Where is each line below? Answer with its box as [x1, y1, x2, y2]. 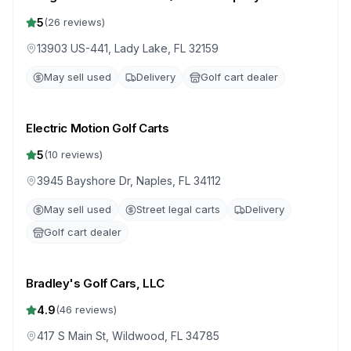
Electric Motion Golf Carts [26, 121, 169, 136]
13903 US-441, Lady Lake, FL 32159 [37, 42, 219, 55]
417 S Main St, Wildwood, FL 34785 [37, 329, 219, 342]
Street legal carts [136, 203, 220, 215]
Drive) [26, 5, 60, 20]
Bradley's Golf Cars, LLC [26, 276, 165, 291]
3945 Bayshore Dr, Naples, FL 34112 [37, 174, 221, 187]
